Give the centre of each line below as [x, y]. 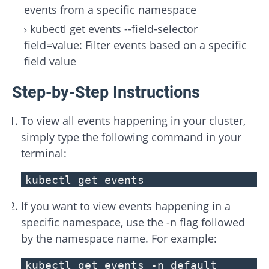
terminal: [44, 153]
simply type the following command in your [131, 137]
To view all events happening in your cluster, [133, 121]
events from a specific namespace [110, 9]
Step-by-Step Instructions [106, 93]
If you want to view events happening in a [126, 206]
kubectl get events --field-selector [114, 29]
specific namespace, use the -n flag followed [133, 222]
